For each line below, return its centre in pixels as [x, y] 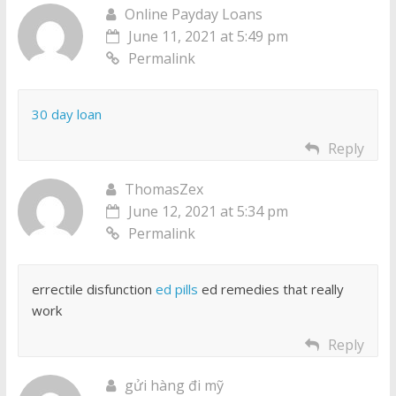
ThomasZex [164, 190]
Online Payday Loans [193, 15]
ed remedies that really [270, 289]
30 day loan [66, 114]
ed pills [176, 289]
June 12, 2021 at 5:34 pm [208, 212]
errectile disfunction [93, 289]
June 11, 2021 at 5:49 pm [208, 37]
